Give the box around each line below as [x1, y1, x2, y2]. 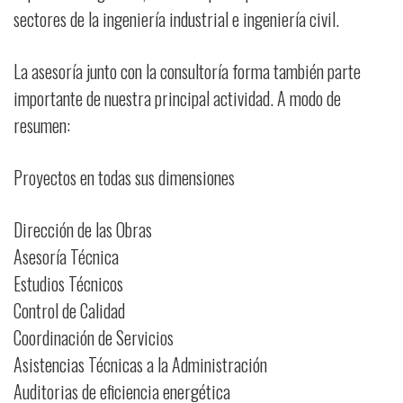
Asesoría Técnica [13, 243, 119, 270]
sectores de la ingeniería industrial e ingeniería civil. [13, 5, 339, 32]
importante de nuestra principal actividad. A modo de [13, 85, 341, 112]
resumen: [13, 112, 70, 139]
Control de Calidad [13, 297, 125, 324]
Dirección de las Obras [13, 216, 152, 243]
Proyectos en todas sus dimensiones [13, 164, 235, 191]
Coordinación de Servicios [13, 324, 174, 351]
